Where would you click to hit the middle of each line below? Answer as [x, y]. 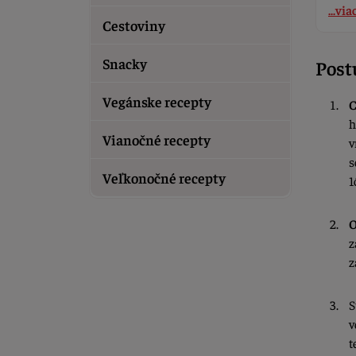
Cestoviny [134, 25]
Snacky [125, 63]
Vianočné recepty [157, 139]
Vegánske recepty [157, 101]
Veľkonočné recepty [164, 178]
